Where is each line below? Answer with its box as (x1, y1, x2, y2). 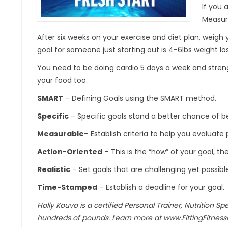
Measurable (37, 129, 84, 139)
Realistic (37, 164, 70, 175)
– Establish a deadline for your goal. (97, 182, 224, 192)
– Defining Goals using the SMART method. (63, 93, 216, 103)
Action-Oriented (37, 147, 102, 157)
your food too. (37, 75, 88, 85)
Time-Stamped (37, 182, 97, 192)
